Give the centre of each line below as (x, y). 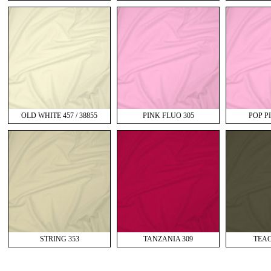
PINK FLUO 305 (168, 116)
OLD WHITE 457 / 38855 (59, 116)
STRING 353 (59, 239)
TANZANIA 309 (168, 239)
